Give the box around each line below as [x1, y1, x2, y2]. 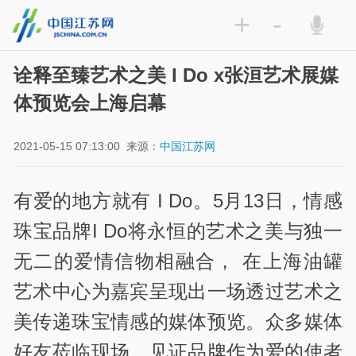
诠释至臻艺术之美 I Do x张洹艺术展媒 [14, 64, 339, 87]
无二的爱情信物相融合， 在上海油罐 [14, 250, 342, 272]
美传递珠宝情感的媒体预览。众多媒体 [14, 310, 342, 332]
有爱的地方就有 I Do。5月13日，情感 [14, 189, 342, 211]
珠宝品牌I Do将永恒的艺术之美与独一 [14, 219, 342, 242]
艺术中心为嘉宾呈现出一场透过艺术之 [14, 280, 342, 302]
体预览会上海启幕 [14, 92, 167, 114]
